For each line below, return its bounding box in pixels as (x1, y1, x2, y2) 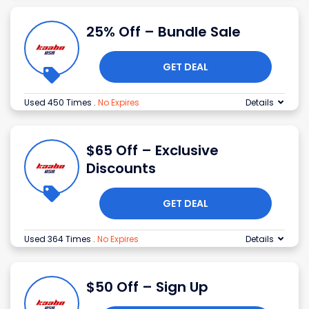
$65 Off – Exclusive (86, 141, 219, 161)
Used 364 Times (24, 233, 93, 246)
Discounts (86, 159, 156, 179)
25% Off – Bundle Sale (86, 22, 241, 42)
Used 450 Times (24, 97, 94, 109)
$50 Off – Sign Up (86, 277, 208, 297)
